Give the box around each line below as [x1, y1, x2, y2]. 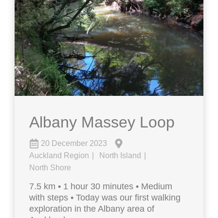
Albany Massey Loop [29, 113, 175, 131]
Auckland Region [29, 151, 89, 160]
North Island [99, 151, 141, 160]
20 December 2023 [39, 139, 109, 147]
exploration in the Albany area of [29, 203, 154, 214]
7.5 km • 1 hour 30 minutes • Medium [29, 181, 172, 191]
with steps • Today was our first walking [29, 192, 181, 202]
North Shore [29, 163, 71, 172]
